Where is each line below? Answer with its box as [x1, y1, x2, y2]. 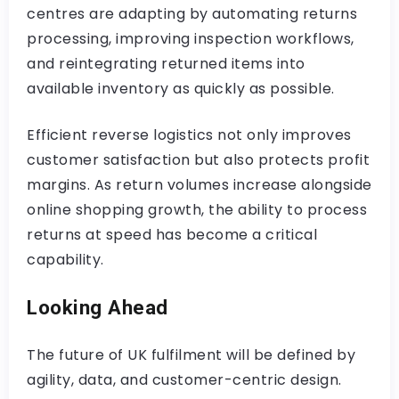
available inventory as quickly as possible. [27, 77, 335, 99]
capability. [27, 248, 104, 270]
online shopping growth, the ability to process [27, 199, 367, 220]
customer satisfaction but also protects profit [27, 149, 370, 170]
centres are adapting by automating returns [27, 3, 357, 24]
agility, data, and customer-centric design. [27, 369, 342, 390]
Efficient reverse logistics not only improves [27, 124, 352, 145]
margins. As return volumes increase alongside [27, 174, 372, 195]
